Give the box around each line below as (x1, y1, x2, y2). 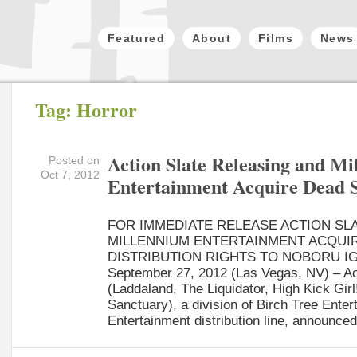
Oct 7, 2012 (40, 168, 100, 181)
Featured (107, 32, 166, 45)
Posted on (48, 154, 100, 167)
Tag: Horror (34, 96, 137, 124)
